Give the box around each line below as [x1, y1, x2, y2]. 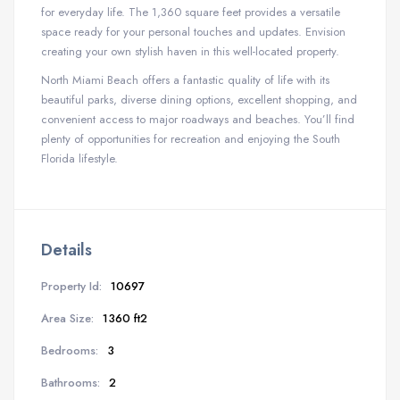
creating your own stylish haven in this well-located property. [41, 42, 339, 60]
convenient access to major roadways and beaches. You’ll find [41, 110, 354, 128]
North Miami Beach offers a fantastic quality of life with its [41, 71, 329, 88]
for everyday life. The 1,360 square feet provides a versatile [41, 3, 340, 21]
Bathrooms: [41, 373, 100, 391]
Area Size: [41, 309, 94, 327]
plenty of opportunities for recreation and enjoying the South [41, 129, 340, 147]
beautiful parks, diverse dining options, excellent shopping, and [41, 90, 357, 108]
